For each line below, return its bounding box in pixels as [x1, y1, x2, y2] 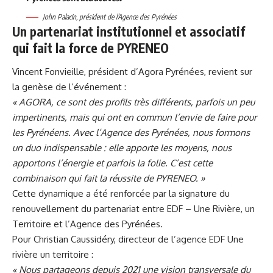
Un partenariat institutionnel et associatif [12, 23, 245, 40]
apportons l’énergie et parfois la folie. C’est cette [12, 157, 213, 169]
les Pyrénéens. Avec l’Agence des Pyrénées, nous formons [12, 127, 250, 139]
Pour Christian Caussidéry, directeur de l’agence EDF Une [12, 233, 244, 246]
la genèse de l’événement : [12, 81, 126, 93]
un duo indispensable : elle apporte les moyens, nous [12, 142, 232, 154]
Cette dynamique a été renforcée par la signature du [12, 188, 230, 200]
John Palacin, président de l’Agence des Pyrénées [42, 12, 177, 21]
